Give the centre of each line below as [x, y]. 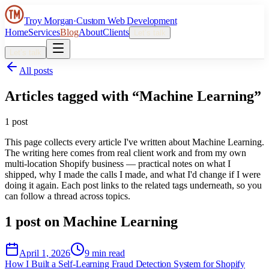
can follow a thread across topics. [68, 196]
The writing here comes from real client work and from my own [125, 153]
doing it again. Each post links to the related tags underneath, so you [133, 185]
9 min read [105, 253]
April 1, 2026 [45, 253]
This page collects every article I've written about [98, 142]
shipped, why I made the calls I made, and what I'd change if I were [133, 174]
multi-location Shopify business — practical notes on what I [118, 163]
